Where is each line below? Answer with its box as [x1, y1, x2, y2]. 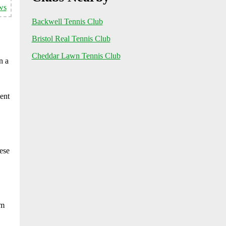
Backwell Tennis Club [31, 17, 103, 26]
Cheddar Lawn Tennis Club [31, 51, 121, 60]
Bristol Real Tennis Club [31, 34, 110, 43]
